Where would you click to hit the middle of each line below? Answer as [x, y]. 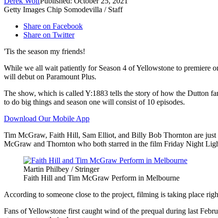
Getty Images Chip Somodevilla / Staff [63, 10]
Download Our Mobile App [47, 119]
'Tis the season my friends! [45, 52]
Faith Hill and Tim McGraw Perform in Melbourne [101, 178]
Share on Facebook [53, 26]
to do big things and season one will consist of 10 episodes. [94, 102]
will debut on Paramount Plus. [50, 77]
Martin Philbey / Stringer [61, 169]
